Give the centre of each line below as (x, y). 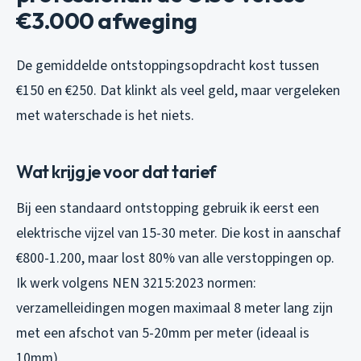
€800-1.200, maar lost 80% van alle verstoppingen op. (175, 258)
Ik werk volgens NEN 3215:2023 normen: (136, 283)
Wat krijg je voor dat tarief (116, 171)
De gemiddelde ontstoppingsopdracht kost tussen (168, 65)
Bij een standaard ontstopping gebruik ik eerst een (168, 208)
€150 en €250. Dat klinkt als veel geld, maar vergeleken (178, 90)
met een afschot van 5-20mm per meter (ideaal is (163, 333)
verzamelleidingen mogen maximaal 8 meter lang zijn (174, 308)
